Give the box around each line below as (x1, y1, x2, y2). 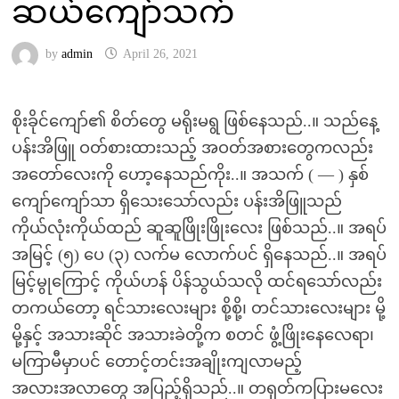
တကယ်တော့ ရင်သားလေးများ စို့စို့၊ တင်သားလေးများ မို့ (11, 299, 386, 317)
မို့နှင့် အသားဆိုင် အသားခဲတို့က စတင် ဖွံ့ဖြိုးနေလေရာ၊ (11, 326, 374, 344)
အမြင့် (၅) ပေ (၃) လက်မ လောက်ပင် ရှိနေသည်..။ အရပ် (11, 246, 387, 264)
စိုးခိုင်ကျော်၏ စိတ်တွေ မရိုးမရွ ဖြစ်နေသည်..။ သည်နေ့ (11, 112, 378, 130)
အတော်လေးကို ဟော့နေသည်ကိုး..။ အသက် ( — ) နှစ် (11, 166, 369, 183)
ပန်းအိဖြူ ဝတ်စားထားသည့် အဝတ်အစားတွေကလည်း (11, 139, 373, 157)
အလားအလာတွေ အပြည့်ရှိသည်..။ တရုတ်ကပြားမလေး (11, 379, 383, 397)
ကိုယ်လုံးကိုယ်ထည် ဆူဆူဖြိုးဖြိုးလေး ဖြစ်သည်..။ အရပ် (11, 219, 387, 237)
